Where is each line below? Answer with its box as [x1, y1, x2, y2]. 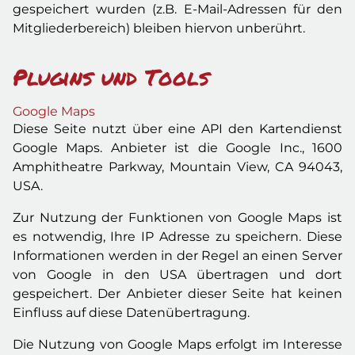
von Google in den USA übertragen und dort [13, 267, 342, 282]
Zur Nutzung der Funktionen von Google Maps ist [13, 210, 342, 225]
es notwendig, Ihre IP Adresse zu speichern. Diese [13, 229, 342, 244]
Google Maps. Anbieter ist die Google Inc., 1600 [13, 140, 342, 155]
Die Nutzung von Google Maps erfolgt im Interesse [13, 337, 342, 352]
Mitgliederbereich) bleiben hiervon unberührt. [13, 21, 305, 36]
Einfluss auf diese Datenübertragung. [13, 305, 250, 320]
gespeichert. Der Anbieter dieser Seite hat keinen [13, 286, 342, 301]
